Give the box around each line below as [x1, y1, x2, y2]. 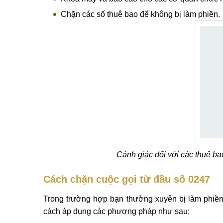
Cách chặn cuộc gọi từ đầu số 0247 [43, 174, 210, 185]
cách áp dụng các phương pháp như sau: [43, 207, 190, 216]
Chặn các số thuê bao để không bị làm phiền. [61, 10, 220, 18]
